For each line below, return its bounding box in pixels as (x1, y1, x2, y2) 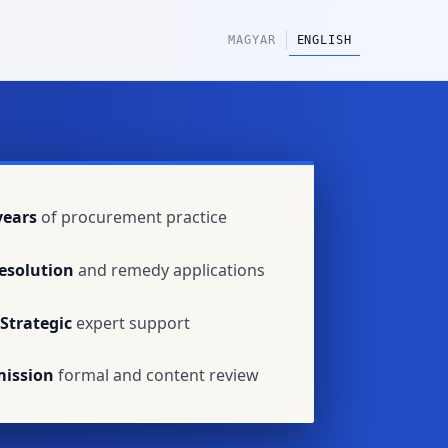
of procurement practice (36, 206, 227, 229)
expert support (71, 311, 190, 334)
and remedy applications (73, 258, 265, 281)
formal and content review (53, 364, 259, 387)
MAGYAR (228, 32, 276, 47)
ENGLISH (296, 32, 352, 47)
